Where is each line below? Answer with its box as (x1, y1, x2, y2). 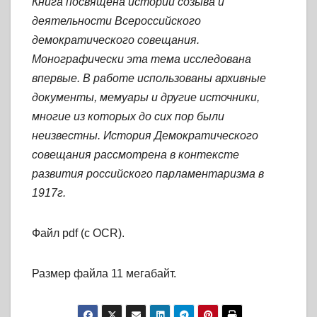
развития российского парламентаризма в (32, 168, 264, 180)
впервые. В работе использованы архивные (32, 72, 266, 85)
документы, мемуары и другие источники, (32, 91, 260, 104)
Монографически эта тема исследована (32, 53, 251, 66)
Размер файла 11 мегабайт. (32, 267, 176, 280)
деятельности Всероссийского (32, 15, 201, 28)
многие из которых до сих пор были (32, 110, 224, 123)
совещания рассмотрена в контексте (32, 149, 239, 161)
